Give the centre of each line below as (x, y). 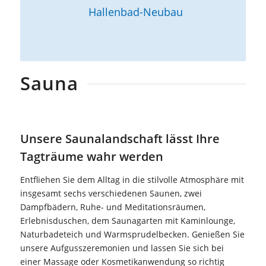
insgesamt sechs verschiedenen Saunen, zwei (111, 194)
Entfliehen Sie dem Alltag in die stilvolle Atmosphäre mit (132, 180)
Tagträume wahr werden (91, 157)
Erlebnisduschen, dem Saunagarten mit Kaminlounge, (127, 221)
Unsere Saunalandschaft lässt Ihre (120, 139)
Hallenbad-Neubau (135, 12)
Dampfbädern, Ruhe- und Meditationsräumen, (113, 207)
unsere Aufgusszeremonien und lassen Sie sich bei (122, 248)
